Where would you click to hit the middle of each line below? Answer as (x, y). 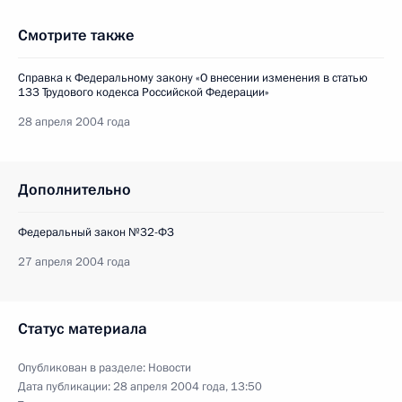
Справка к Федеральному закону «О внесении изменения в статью (193, 78)
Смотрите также (76, 35)
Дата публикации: (66, 387)
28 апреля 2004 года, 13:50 (188, 387)
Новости (170, 368)
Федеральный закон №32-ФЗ (96, 232)
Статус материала (83, 329)
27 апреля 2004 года (74, 262)
